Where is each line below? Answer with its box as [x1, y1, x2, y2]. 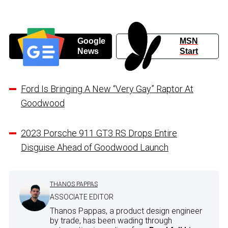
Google [77, 36, 105, 45]
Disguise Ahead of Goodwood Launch [21, 141, 168, 153]
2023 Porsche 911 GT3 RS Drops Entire [21, 127, 177, 138]
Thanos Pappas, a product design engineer [50, 206, 202, 216]
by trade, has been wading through [50, 215, 172, 225]
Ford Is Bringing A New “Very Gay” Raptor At [21, 83, 193, 94]
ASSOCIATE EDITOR [50, 192, 113, 201]
